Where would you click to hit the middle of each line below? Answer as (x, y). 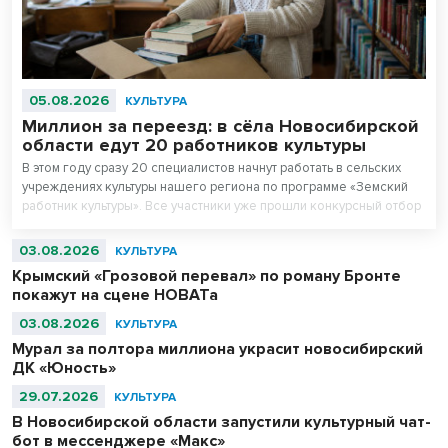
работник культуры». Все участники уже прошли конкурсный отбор (221, 206)
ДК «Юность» (64, 368)
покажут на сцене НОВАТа (115, 295)
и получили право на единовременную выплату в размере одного (219, 225)
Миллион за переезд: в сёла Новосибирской (220, 126)
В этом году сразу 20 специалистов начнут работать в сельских (211, 168)
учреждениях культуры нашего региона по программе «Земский (215, 187)
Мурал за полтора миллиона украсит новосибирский (217, 349)
